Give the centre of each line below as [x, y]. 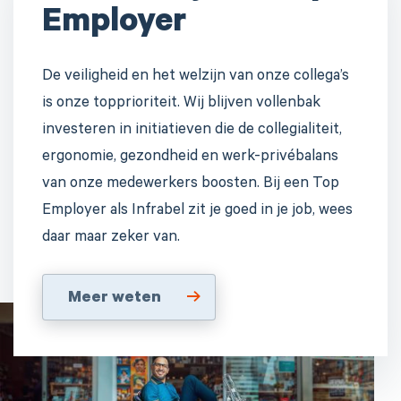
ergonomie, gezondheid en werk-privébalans [190, 158]
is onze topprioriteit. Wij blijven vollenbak [181, 104]
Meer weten [115, 299]
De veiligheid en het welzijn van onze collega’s [196, 77]
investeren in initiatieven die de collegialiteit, [192, 131]
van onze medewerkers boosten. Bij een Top [191, 184]
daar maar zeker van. [111, 238]
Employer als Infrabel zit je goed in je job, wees [197, 211]
